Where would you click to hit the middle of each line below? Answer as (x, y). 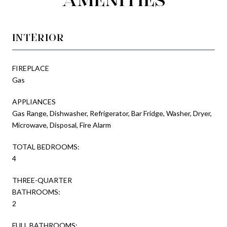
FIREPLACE (31, 68)
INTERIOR (38, 37)
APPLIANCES (34, 101)
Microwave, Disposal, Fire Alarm (62, 125)
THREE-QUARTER (42, 180)
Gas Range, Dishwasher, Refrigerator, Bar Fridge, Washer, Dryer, (112, 113)
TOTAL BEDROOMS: (46, 146)
